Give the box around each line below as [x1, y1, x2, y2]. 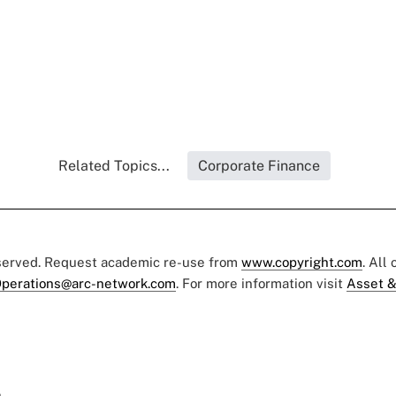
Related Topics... [58, 157, 170, 174]
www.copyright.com [241, 255, 362, 270]
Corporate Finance [198, 157, 320, 174]
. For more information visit [176, 276, 346, 291]
